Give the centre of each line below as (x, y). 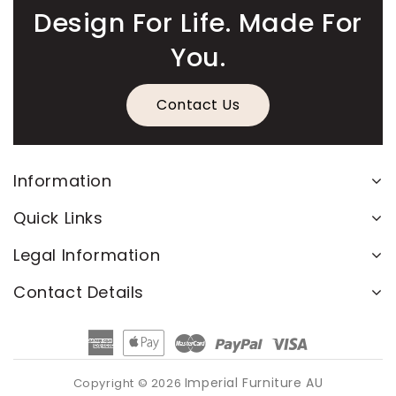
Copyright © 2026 (129, 384)
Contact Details (79, 293)
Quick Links (58, 218)
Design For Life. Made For (198, 23)
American (147, 338)
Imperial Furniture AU (254, 383)
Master (229, 338)
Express (139, 357)
